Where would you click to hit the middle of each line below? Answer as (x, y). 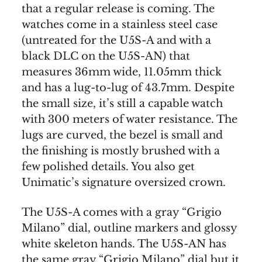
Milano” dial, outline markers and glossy (129, 228)
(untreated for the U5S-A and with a (116, 40)
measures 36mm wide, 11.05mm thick (122, 72)
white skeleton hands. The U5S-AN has (124, 244)
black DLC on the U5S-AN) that (106, 56)
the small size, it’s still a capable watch (122, 103)
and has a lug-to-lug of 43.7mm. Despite (128, 87)
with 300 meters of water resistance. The (130, 119)
